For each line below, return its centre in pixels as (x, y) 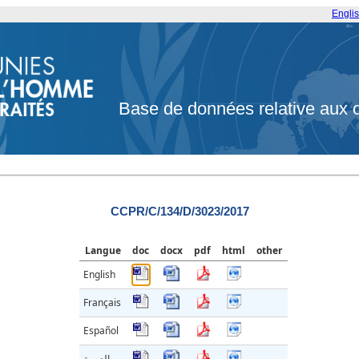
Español (101, 331)
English (99, 275)
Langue (103, 251)
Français (102, 303)
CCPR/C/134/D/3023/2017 (179, 212)
